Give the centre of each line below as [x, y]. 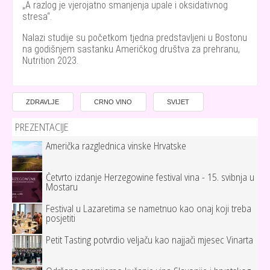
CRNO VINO [113, 102]
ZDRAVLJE [43, 102]
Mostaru [62, 187]
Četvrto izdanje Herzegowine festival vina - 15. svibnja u [150, 177]
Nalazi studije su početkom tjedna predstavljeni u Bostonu [135, 38]
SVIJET [178, 102]
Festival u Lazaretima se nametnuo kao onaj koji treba [149, 209]
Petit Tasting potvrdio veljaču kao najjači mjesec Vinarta [149, 240]
